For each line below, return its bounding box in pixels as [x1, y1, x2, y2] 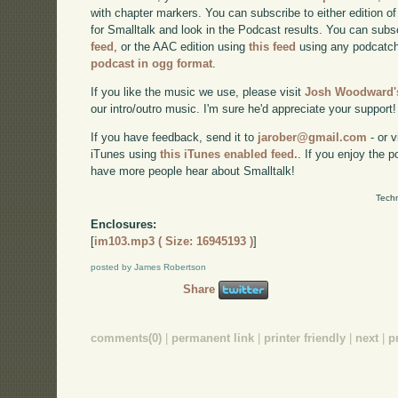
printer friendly [264, 331, 346, 346]
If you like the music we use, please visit [91, 85, 306, 99]
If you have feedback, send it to [91, 130, 259, 144]
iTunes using [91, 147, 161, 161]
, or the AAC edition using [114, 40, 250, 54]
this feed [249, 40, 297, 54]
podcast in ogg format [91, 57, 213, 71]
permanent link [171, 331, 255, 346]
